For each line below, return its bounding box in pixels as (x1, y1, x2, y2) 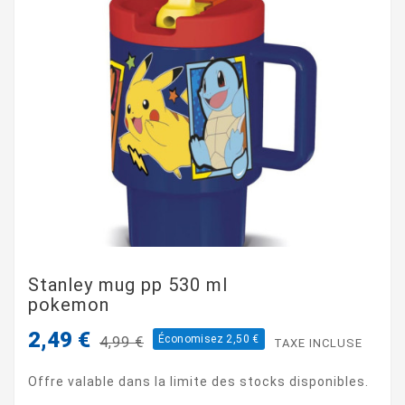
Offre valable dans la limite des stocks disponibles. (28, 373, 369, 389)
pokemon (28, 293, 109, 316)
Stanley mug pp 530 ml (28, 273, 228, 296)
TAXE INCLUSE (273, 335, 363, 350)
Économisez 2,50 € (158, 332, 259, 345)
